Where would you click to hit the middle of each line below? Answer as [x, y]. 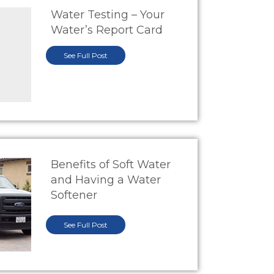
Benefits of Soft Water [111, 165]
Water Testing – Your [108, 15]
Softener [74, 195]
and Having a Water [106, 180]
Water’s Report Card [107, 30]
